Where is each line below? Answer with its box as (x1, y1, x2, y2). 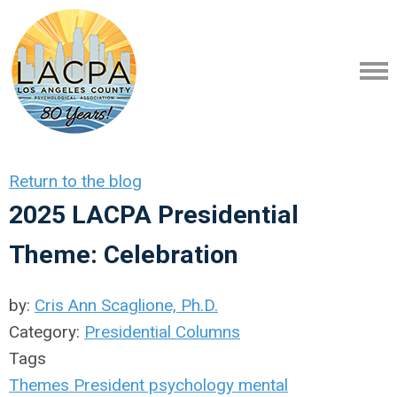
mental (234, 375, 288, 395)
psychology (144, 375, 234, 395)
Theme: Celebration (9, 240, 238, 269)
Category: (9, 322, 84, 342)
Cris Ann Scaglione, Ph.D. (35, 295, 218, 315)
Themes (9, 375, 69, 395)
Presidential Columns (84, 322, 240, 342)
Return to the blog (9, 171, 142, 191)
